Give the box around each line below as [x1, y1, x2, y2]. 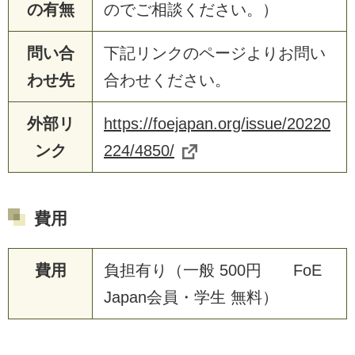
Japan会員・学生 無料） [104, 288, 278, 306]
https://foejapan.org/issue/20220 [104, 114, 330, 132]
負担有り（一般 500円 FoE [104, 261, 322, 279]
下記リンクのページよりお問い [104, 44, 326, 62]
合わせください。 [104, 71, 231, 89]
